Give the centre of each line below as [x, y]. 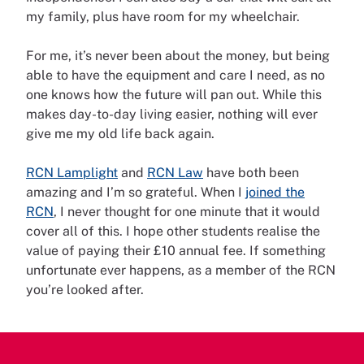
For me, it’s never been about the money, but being [178, 55]
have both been [251, 172]
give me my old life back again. [122, 133]
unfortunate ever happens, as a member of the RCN [181, 270]
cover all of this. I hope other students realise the [173, 231]
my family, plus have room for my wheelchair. [165, 16]
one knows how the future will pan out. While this [174, 94]
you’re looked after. [87, 289]
